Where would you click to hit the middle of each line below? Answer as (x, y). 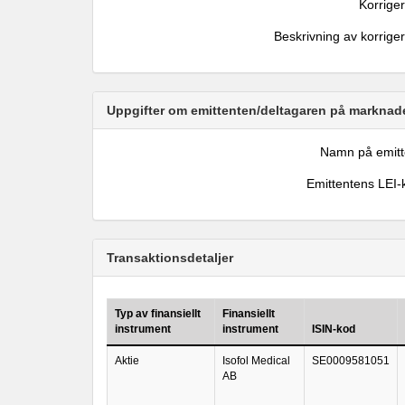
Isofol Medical (256, 361)
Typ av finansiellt (158, 314)
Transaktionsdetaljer (170, 258)
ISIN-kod (334, 329)
